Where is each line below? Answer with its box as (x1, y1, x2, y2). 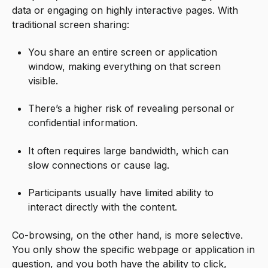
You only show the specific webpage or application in (12, 243, 255, 255)
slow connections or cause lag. (28, 159, 170, 171)
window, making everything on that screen (28, 60, 221, 73)
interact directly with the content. (28, 201, 178, 214)
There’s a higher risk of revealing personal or (28, 102, 235, 115)
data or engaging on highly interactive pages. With (12, 4, 238, 16)
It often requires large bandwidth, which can (28, 144, 229, 157)
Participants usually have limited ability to (28, 187, 214, 199)
